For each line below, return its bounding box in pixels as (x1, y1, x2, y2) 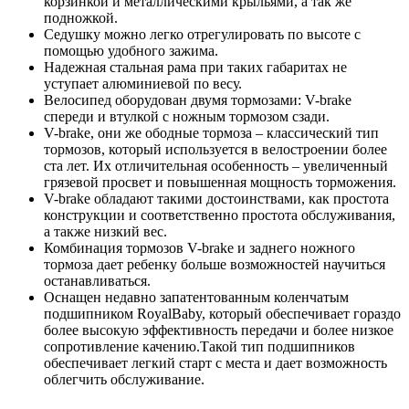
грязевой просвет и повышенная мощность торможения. (44, 173, 396, 190)
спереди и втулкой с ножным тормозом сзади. (44, 108, 330, 124)
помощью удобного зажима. (44, 42, 218, 58)
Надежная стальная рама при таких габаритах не (44, 58, 347, 75)
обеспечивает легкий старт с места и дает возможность (44, 354, 387, 371)
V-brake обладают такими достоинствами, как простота (44, 190, 389, 206)
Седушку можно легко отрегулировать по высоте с (44, 26, 361, 42)
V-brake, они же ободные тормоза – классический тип (44, 124, 379, 141)
